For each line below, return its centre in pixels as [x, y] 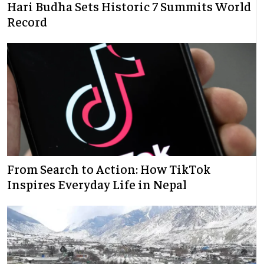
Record [27, 22]
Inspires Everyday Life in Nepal [97, 184]
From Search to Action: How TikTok [109, 169]
